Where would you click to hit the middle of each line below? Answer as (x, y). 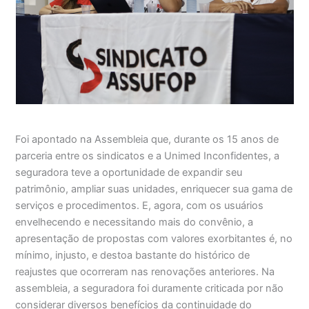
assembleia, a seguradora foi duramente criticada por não (150, 288)
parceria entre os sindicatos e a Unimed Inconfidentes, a (148, 156)
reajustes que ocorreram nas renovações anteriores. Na (145, 271)
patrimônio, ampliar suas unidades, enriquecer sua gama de (154, 189)
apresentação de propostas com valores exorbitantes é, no (154, 238)
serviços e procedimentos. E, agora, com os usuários (140, 205)
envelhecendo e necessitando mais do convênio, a (134, 222)
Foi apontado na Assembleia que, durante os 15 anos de (147, 139)
